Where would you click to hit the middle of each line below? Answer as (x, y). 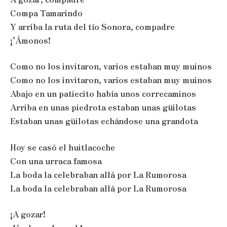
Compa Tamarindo (46, 13)
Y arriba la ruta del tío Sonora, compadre (92, 26)
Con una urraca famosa (56, 161)
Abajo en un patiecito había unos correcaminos (103, 94)
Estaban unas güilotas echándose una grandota (104, 121)
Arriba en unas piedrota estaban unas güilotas (103, 107)
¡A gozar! (28, 214)
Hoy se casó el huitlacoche (63, 147)
